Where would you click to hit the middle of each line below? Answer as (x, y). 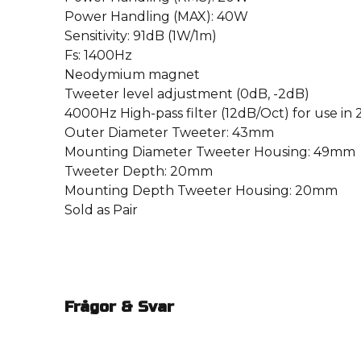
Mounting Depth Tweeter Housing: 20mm (201, 191)
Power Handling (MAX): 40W (156, 17)
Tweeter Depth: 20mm (139, 172)
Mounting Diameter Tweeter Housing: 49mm (210, 152)
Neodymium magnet (132, 75)
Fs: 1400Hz (98, 56)
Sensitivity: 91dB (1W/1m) (141, 36)
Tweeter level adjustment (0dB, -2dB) (187, 94)
